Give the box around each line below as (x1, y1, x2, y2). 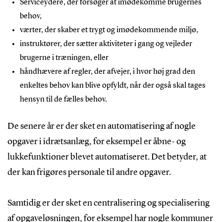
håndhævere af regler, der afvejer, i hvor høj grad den (19, 67, 195, 76)
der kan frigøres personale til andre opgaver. (7, 167, 171, 177)
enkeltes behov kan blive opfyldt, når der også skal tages (19, 81, 206, 90)
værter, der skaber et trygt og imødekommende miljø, (19, 26, 198, 34)
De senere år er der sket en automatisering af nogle (7, 121, 196, 131)
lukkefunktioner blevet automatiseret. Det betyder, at (7, 152, 207, 162)
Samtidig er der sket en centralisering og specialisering (7, 198, 210, 208)
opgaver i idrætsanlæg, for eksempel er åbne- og (7, 137, 186, 146)
